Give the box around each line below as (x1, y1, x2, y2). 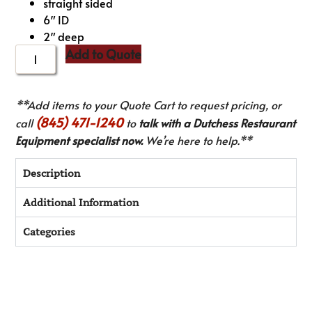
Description (23, 166, 81, 180)
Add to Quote (65, 45, 142, 63)
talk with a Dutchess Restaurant (139, 115, 296, 131)
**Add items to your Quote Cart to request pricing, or (15, 97, 282, 113)
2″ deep (43, 29, 85, 45)
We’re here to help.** (143, 132, 253, 148)
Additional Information (23, 196, 139, 210)
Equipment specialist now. (15, 132, 143, 148)
